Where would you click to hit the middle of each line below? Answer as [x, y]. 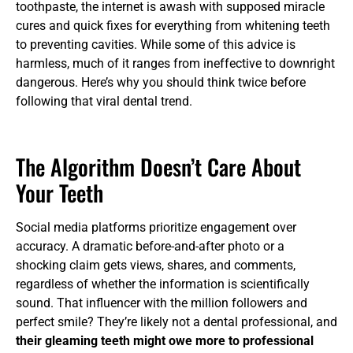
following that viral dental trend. [104, 102]
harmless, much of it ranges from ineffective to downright [175, 64]
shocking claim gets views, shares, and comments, [156, 266]
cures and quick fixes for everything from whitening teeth [173, 26]
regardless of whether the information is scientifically [163, 284]
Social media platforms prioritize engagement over [156, 228]
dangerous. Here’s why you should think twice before [161, 83]
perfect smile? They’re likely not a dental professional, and [176, 322]
